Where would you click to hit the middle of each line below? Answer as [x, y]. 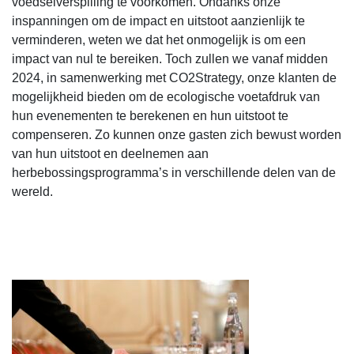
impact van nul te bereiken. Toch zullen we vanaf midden [170, 59]
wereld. [32, 192]
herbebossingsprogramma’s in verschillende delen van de [174, 173]
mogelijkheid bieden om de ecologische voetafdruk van [166, 97]
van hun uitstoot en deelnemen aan [110, 154]
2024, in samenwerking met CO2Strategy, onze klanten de [174, 78]
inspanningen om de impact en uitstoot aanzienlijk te [158, 21]
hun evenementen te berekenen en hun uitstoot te [150, 116]
